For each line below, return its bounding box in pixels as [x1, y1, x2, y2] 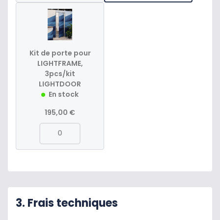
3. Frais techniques [16, 195, 118, 211]
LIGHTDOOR [39, 79, 81, 89]
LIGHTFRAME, [37, 58, 83, 68]
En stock [49, 89, 79, 99]
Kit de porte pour [29, 48, 91, 58]
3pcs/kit [45, 68, 75, 79]
